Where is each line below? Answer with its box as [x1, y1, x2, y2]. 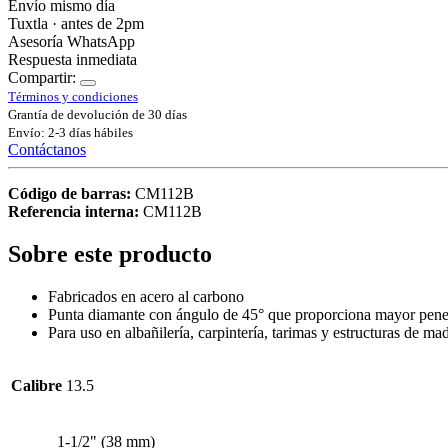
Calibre [11, 376, 62, 394]
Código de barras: [8, 184, 135, 202]
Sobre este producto [8, 240, 212, 267]
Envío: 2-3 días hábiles [8, 124, 133, 140]
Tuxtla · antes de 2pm [8, 14, 144, 32]
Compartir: [8, 68, 76, 86]
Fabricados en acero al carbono [48, 287, 244, 305]
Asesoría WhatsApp [8, 32, 135, 50]
